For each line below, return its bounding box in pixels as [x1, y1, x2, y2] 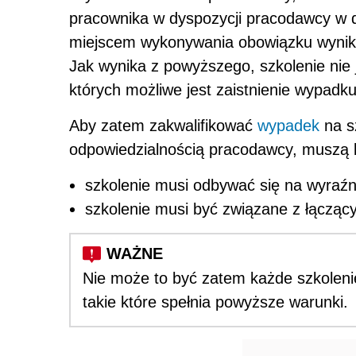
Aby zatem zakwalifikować [69, 116, 257, 134]
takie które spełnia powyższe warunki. [83, 292, 348, 311]
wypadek [257, 116, 319, 134]
